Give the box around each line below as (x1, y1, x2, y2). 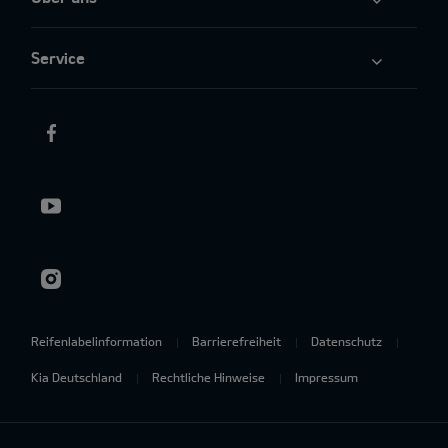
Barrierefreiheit (192, 334, 281, 349)
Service (31, 48, 85, 68)
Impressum (295, 370, 358, 385)
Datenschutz (311, 334, 382, 349)
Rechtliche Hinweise (152, 370, 265, 385)
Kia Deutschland (31, 370, 122, 385)
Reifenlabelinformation (31, 334, 162, 349)
